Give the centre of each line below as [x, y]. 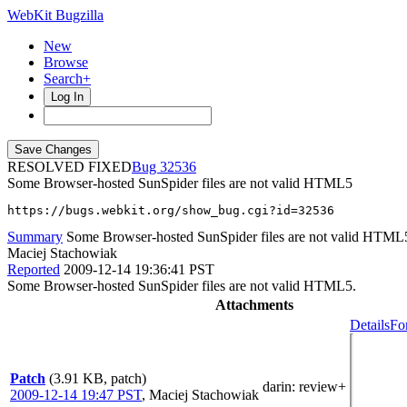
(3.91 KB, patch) [98, 378]
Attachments [254, 305]
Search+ [67, 79]
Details [370, 325]
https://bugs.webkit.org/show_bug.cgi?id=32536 [171, 210]
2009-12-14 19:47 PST [76, 395]
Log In [67, 97]
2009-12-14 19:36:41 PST [139, 269]
